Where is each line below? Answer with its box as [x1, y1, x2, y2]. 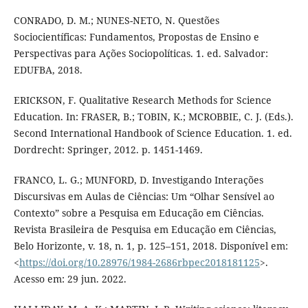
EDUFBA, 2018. [13, 63, 82, 76]
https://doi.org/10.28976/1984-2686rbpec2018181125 [19, 255, 260, 269]
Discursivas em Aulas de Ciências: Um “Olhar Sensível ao [13, 189, 274, 203]
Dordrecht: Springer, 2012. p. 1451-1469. [13, 142, 203, 156]
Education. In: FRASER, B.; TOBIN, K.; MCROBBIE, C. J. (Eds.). [13, 109, 294, 123]
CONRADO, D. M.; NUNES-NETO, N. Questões [13, 13, 219, 27]
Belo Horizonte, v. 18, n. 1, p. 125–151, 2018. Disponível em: [13, 239, 288, 252]
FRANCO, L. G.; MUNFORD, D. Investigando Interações [13, 173, 263, 186]
